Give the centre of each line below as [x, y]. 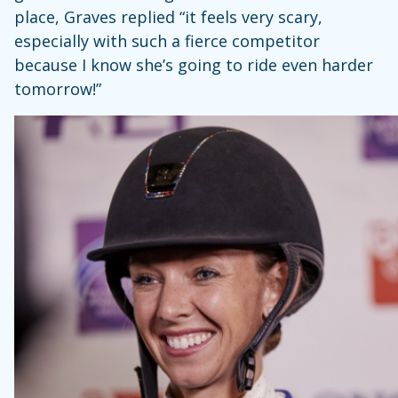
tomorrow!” [58, 88]
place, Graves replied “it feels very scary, [168, 16]
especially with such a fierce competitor [167, 40]
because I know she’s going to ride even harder [194, 64]
